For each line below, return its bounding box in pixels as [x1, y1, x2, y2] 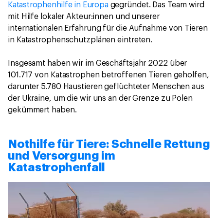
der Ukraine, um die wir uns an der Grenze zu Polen [8, 94, 193, 102]
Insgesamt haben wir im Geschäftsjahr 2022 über [8, 59, 187, 67]
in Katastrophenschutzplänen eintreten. [8, 36, 153, 44]
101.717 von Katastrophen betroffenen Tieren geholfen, [8, 71, 209, 79]
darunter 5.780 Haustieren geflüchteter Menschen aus [8, 82, 204, 91]
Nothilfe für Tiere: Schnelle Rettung [8, 138, 210, 150]
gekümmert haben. [8, 106, 77, 114]
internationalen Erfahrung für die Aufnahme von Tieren [8, 24, 208, 32]
